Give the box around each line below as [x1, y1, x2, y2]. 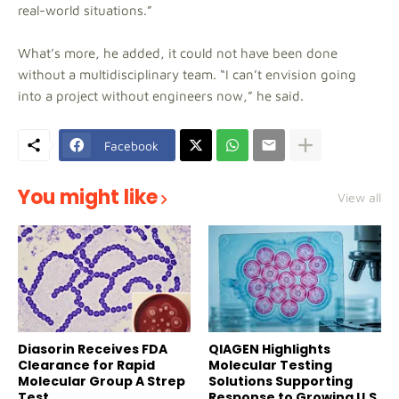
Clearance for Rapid [18, 356, 155, 374]
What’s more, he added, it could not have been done [18, 45, 338, 61]
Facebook [104, 137, 159, 153]
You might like [18, 183, 158, 211]
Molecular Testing [208, 356, 332, 374]
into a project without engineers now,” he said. [18, 88, 304, 103]
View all [338, 190, 381, 205]
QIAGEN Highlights [208, 340, 330, 358]
